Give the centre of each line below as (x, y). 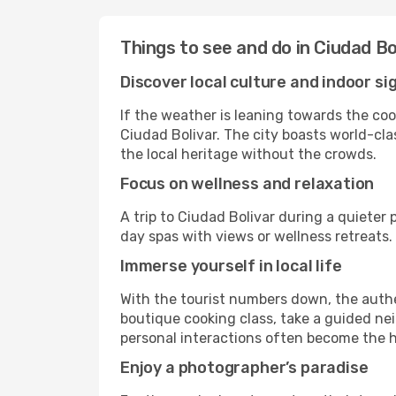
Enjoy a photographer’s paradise (244, 368)
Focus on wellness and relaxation (247, 184)
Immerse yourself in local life (231, 266)
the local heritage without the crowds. (248, 154)
